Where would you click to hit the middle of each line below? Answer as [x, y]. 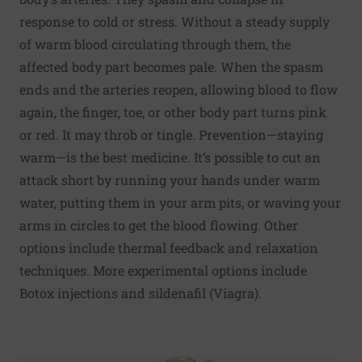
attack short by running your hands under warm [170, 179]
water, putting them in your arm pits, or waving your [180, 202]
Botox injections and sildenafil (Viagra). [141, 293]
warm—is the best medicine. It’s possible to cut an [170, 157]
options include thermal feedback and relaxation [169, 247]
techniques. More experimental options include [163, 270]
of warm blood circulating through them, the [155, 44]
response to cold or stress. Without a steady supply [175, 21]
